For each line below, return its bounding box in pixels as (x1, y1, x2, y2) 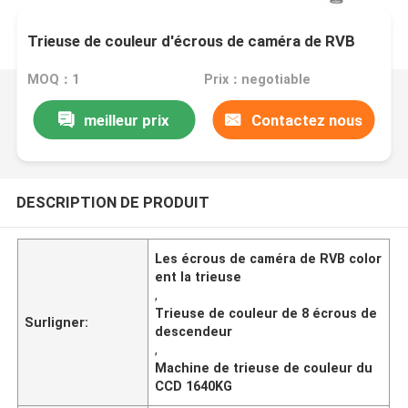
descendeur (155, 323, 233, 339)
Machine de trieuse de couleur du (155, 360, 373, 375)
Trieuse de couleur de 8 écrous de (155, 305, 378, 321)
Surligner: (25, 314, 89, 330)
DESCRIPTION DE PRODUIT (15, 192, 209, 211)
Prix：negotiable (203, 72, 311, 87)
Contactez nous (250, 110, 362, 129)
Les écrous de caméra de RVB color (155, 250, 382, 266)
